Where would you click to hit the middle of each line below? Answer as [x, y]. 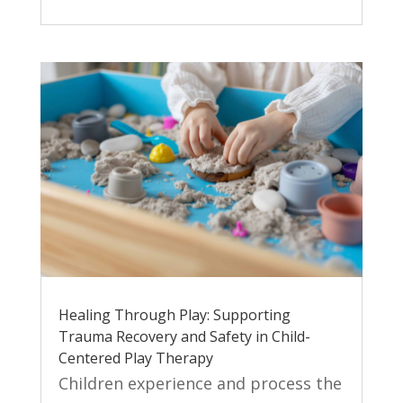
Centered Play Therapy [135, 358]
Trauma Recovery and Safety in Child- [184, 337]
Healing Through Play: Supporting [174, 315]
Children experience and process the [200, 384]
